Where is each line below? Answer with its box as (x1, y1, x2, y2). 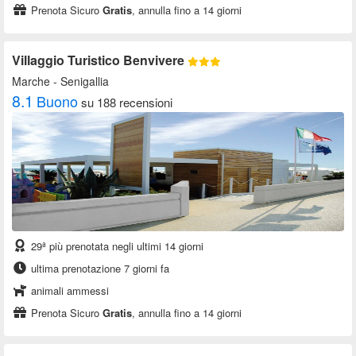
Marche (12, 73, 50, 90)
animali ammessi (28, 283, 109, 299)
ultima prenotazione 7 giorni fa (28, 261, 169, 277)
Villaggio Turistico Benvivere (12, 51, 188, 70)
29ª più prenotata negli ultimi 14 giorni (28, 238, 203, 254)
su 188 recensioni (81, 94, 172, 111)
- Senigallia (50, 73, 109, 90)
